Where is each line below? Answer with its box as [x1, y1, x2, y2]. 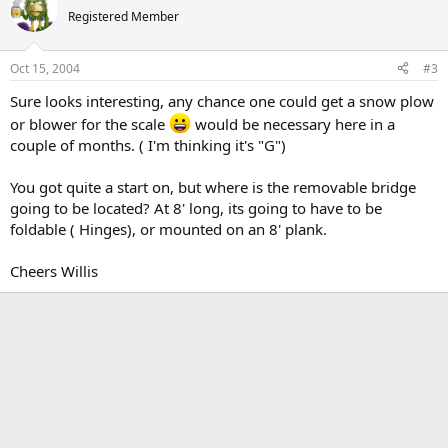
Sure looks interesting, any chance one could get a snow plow [10, 90, 434, 111]
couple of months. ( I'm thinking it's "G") [10, 134, 286, 155]
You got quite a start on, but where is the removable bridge [10, 176, 416, 197]
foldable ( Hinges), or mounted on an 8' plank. [10, 218, 327, 239]
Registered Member [68, 8, 179, 25]
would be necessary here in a [191, 113, 395, 134]
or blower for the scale [10, 113, 169, 134]
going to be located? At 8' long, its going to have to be [10, 197, 382, 218]
